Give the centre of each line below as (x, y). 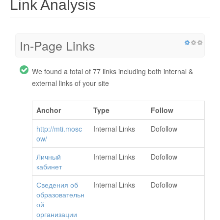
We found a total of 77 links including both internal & (112, 71)
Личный (49, 157)
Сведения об (57, 185)
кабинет (49, 167)
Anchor (49, 110)
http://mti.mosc (59, 129)
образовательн (60, 195)
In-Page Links (57, 45)
